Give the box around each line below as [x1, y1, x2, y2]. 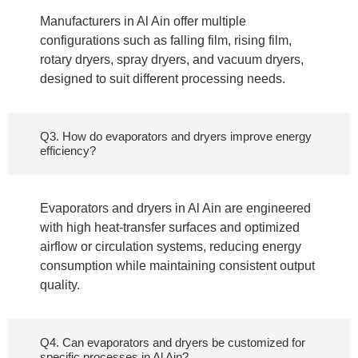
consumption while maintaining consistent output [40, 259, 315, 273]
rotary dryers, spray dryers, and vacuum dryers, [40, 53, 304, 67]
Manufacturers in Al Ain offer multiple [40, 14, 246, 29]
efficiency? [40, 144, 96, 158]
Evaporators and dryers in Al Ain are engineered [40, 201, 311, 216]
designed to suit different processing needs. [40, 72, 285, 86]
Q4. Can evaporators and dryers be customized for [40, 336, 305, 350]
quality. [40, 278, 80, 292]
